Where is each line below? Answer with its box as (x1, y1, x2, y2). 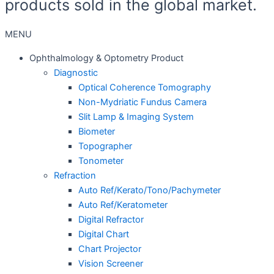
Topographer (78, 140, 132, 152)
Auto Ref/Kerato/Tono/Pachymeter (78, 184, 221, 196)
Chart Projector (78, 243, 141, 254)
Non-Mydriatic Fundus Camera (78, 96, 207, 108)
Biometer (78, 125, 115, 137)
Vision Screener (78, 257, 143, 269)
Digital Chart (78, 228, 129, 240)
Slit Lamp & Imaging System (78, 111, 194, 122)
